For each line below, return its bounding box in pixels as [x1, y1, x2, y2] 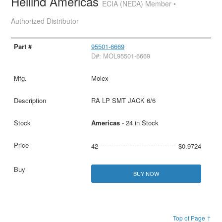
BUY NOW [133, 169, 159, 177]
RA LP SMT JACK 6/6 [91, 95, 156, 105]
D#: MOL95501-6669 [91, 51, 150, 60]
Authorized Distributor [11, 15, 79, 26]
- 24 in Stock [119, 117, 159, 127]
